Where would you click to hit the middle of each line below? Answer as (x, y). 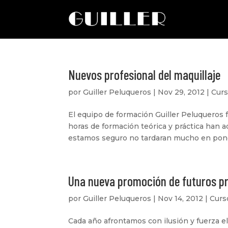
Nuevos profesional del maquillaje (145, 75)
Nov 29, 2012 (181, 92)
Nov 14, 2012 (181, 198)
